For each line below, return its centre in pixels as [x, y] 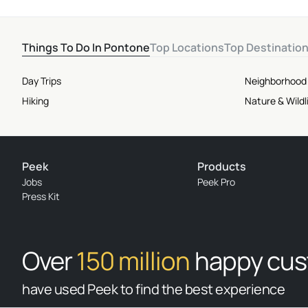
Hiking [35, 101]
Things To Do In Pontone [86, 48]
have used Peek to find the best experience [153, 289]
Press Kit [41, 197]
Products [221, 167]
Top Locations [187, 48]
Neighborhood [276, 81]
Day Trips [42, 81]
